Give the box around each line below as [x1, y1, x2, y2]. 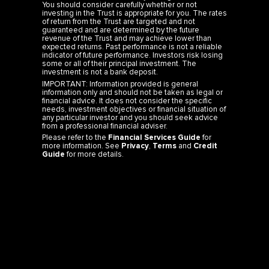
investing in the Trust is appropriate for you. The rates [42, 8, 227, 19]
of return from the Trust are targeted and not [42, 17, 195, 27]
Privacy [121, 141, 149, 151]
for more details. [65, 149, 124, 159]
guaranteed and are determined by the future [42, 25, 199, 35]
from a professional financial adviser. [42, 121, 168, 131]
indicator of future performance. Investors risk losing [42, 50, 223, 61]
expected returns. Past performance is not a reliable [42, 42, 222, 52]
